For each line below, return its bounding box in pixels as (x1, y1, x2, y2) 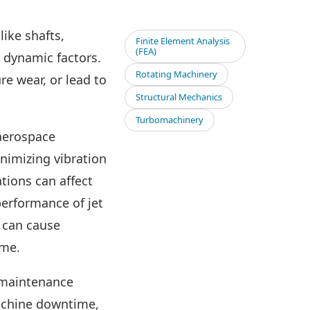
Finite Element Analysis (136, 35, 230, 47)
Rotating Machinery (136, 68, 217, 80)
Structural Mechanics (136, 91, 222, 103)
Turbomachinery (136, 113, 203, 126)
